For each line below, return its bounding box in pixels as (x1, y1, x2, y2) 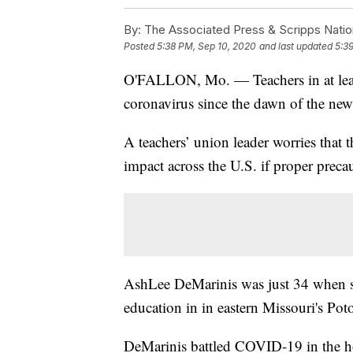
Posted (124, 39, 157, 52)
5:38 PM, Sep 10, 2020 (157, 39, 256, 52)
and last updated (259, 39, 333, 52)
